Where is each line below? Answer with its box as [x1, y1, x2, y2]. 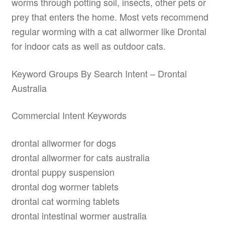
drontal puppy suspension [11, 165, 115, 178]
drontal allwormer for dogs [11, 136, 116, 149]
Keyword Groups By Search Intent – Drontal [11, 66, 187, 80]
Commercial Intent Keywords [11, 108, 127, 122]
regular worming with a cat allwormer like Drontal [11, 25, 206, 38]
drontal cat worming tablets [11, 194, 120, 207]
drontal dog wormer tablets [11, 179, 119, 193]
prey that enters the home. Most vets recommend [11, 10, 208, 24]
